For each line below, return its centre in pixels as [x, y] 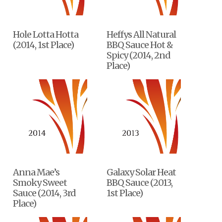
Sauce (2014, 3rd [45, 193]
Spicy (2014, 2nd [139, 55]
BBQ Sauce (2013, [140, 183]
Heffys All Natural [141, 34]
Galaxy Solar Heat [141, 172]
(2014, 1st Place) [44, 45]
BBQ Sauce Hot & [140, 45]
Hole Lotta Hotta [46, 34]
